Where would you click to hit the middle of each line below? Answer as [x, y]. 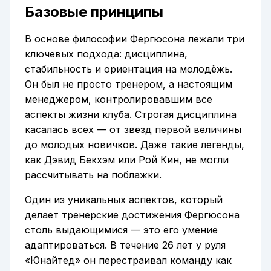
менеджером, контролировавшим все [118, 99]
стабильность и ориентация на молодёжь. [128, 69]
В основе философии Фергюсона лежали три [134, 38]
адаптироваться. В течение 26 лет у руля [125, 245]
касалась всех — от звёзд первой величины [133, 129]
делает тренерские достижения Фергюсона [132, 214]
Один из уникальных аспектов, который [123, 199]
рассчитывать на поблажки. [93, 175]
